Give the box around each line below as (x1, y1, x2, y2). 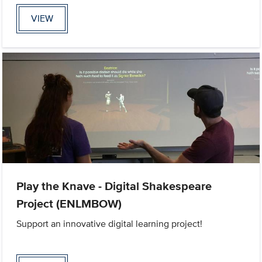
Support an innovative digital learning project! (16, 216, 203, 230)
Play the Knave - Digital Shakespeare (16, 177, 212, 195)
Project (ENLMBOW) (16, 194, 122, 212)
